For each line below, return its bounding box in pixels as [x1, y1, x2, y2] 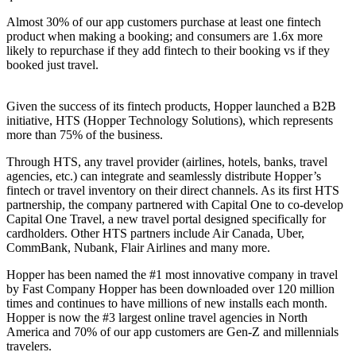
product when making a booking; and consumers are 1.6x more [6, 29, 323, 43]
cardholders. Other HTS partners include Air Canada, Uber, [6, 226, 304, 240]
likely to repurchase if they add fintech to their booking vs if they [6, 43, 330, 57]
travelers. [6, 339, 52, 353]
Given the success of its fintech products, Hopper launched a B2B [6, 99, 336, 113]
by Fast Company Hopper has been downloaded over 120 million [6, 281, 335, 296]
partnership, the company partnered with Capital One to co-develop [6, 197, 343, 211]
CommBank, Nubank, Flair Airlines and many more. [6, 240, 270, 254]
